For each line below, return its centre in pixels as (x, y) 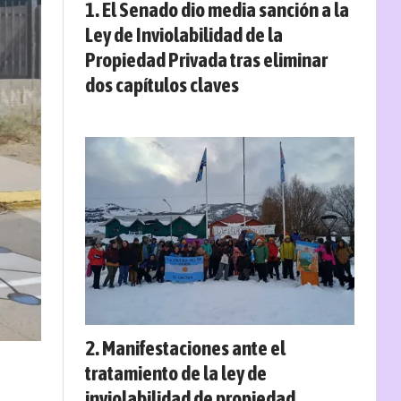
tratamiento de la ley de (176, 372)
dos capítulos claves (162, 85)
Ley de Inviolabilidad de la (184, 35)
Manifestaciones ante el (194, 347)
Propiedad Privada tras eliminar (206, 60)
